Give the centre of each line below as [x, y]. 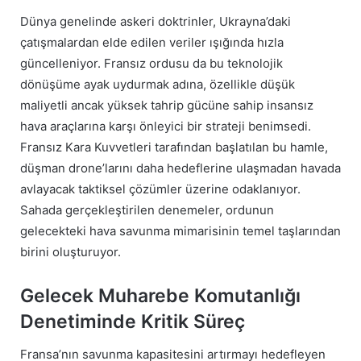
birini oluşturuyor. [71, 252]
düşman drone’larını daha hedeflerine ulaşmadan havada [180, 168]
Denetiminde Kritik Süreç [133, 322]
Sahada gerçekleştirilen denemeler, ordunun [147, 210]
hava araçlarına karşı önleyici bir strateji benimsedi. [166, 127]
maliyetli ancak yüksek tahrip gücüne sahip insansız [167, 106]
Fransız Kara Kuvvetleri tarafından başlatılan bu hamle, [174, 147]
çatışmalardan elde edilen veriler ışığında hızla [152, 43]
